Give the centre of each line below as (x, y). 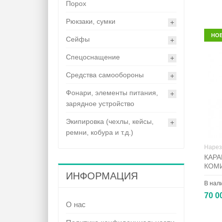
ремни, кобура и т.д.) (100, 133)
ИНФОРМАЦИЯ (102, 176)
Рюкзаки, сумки (91, 22)
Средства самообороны (105, 75)
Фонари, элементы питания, (112, 93)
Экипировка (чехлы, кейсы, (110, 122)
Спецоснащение (93, 57)
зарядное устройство (100, 104)
